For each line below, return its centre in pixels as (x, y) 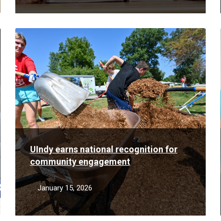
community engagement (80, 162)
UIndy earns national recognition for (104, 149)
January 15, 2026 (65, 188)
